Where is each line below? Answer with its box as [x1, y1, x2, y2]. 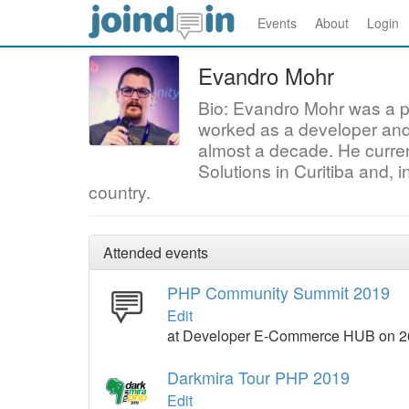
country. [89, 179, 151, 204]
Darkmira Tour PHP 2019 [167, 365, 350, 389]
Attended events [103, 242, 208, 263]
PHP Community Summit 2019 [167, 280, 390, 304]
